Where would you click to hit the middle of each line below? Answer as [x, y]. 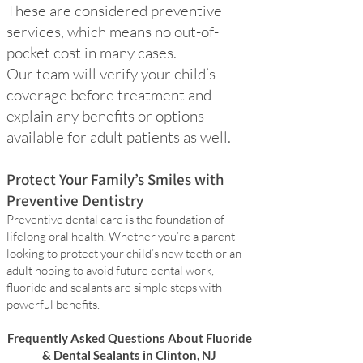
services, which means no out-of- [113, 32]
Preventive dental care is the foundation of [115, 219]
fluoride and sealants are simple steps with [114, 287]
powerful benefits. [53, 304]
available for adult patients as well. [119, 137]
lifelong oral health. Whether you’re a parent [121, 236]
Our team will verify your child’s [111, 74]
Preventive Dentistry [75, 200]
